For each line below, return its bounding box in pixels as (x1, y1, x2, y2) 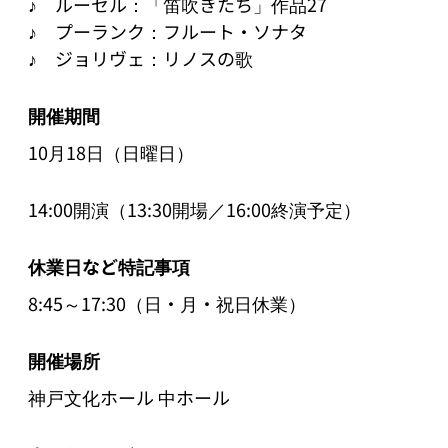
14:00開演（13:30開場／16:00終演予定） (28, 195, 361, 222)
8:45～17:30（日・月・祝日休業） (28, 289, 306, 316)
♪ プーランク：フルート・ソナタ (28, 17, 307, 44)
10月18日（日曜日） (28, 138, 194, 165)
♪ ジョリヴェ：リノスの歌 (28, 44, 253, 71)
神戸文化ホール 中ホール (28, 383, 230, 410)
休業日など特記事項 (28, 252, 190, 279)
